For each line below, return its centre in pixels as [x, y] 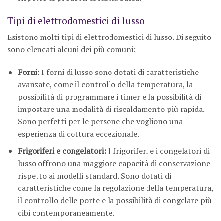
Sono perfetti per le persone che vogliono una [100, 122]
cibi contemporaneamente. [66, 212]
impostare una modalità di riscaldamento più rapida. [111, 109]
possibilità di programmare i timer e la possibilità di [109, 97]
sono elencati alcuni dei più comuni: [72, 50]
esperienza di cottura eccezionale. [78, 134]
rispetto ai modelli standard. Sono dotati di [94, 175]
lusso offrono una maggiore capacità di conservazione [114, 163]
